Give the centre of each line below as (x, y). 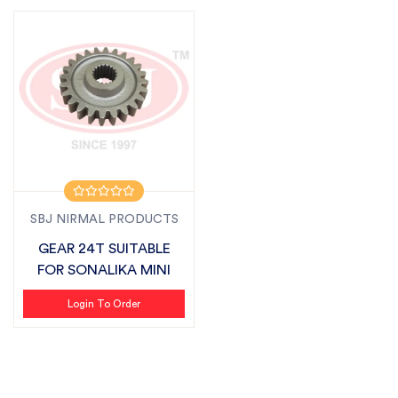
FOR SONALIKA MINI (104, 270)
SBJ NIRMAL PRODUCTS (104, 219)
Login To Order (104, 304)
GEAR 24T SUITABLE (104, 249)
